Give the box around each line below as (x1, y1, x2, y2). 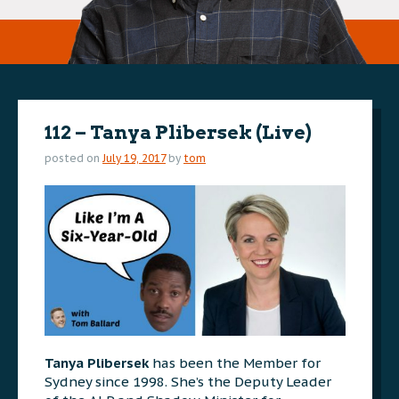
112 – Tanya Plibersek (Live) (45, 121, 312, 143)
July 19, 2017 (102, 151, 166, 165)
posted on (45, 151, 102, 165)
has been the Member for (149, 354, 321, 371)
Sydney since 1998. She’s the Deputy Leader (45, 372, 331, 390)
